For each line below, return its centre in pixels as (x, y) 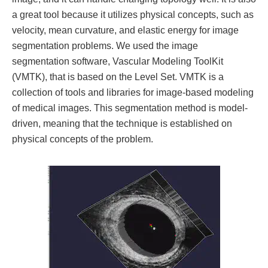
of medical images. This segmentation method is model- (130, 107)
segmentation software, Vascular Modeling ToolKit (118, 61)
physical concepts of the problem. (83, 138)
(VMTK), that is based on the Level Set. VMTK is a (118, 76)
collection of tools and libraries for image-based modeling (133, 92)
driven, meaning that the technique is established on (122, 123)
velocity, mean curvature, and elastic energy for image (125, 30)
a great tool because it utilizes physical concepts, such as (133, 14)
